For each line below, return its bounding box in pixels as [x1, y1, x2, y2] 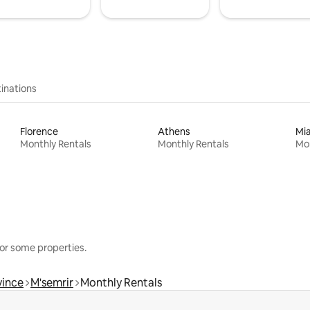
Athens [157, 125, 190, 138]
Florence [20, 125, 59, 138]
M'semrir [30, 275, 73, 290]
